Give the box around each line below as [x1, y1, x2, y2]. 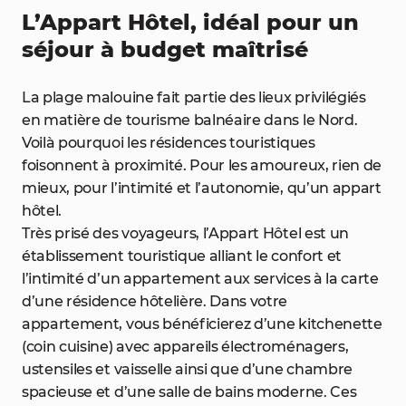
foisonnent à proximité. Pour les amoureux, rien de [22, 157, 382, 174]
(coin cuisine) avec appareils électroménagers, [22, 338, 349, 355]
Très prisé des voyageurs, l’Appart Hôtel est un [22, 225, 349, 242]
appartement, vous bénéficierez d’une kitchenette [22, 315, 382, 333]
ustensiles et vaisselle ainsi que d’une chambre [22, 361, 353, 378]
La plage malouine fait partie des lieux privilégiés [22, 89, 366, 106]
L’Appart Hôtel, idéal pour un [22, 9, 359, 35]
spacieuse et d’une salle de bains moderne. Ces [22, 383, 357, 401]
